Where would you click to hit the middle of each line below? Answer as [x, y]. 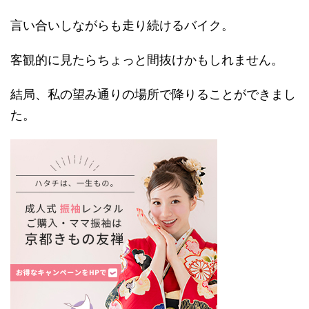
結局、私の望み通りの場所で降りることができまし [153, 94]
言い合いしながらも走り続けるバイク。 [122, 25]
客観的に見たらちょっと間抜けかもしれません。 [147, 59]
